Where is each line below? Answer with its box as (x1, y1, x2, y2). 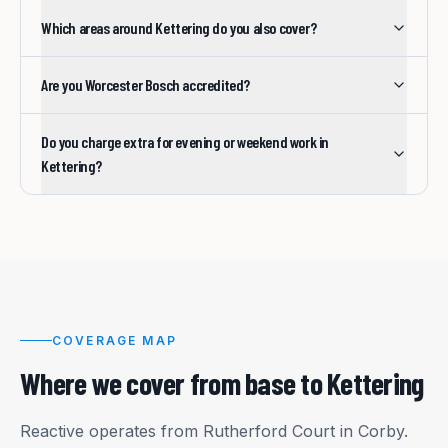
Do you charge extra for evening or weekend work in (41, 132, 329, 152)
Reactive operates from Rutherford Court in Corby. (20, 420, 408, 441)
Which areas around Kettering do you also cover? (41, 18, 317, 38)
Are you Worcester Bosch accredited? (41, 75, 250, 95)
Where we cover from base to (20, 364, 327, 401)
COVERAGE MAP (52, 332, 177, 348)
